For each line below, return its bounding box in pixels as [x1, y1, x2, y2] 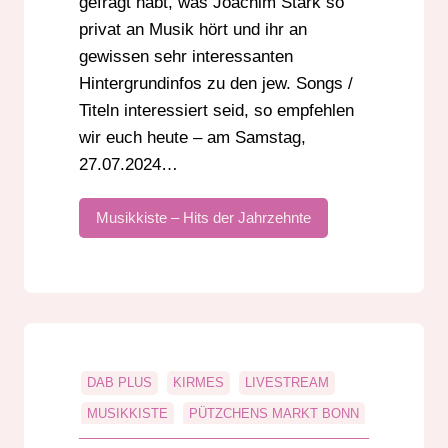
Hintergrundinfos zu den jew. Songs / [79, 74, 353, 94]
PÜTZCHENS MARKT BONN [189, 406, 359, 422]
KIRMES [173, 375, 224, 391]
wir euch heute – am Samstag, [79, 128, 306, 148]
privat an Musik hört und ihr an [79, 20, 307, 40]
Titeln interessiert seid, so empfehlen [79, 101, 354, 121]
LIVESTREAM [245, 375, 329, 391]
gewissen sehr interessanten [79, 47, 293, 67]
